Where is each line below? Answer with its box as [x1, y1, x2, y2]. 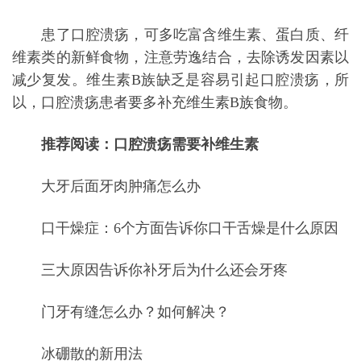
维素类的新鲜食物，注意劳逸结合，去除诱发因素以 [12, 49, 349, 65]
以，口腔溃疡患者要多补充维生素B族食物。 [12, 94, 297, 110]
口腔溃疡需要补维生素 [114, 136, 259, 152]
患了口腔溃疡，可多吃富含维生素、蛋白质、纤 [12, 27, 349, 43]
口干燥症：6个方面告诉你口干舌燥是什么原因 [41, 220, 338, 236]
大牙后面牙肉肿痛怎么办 [41, 178, 201, 194]
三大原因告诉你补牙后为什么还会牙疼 [41, 262, 288, 278]
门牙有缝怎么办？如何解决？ [41, 304, 230, 320]
